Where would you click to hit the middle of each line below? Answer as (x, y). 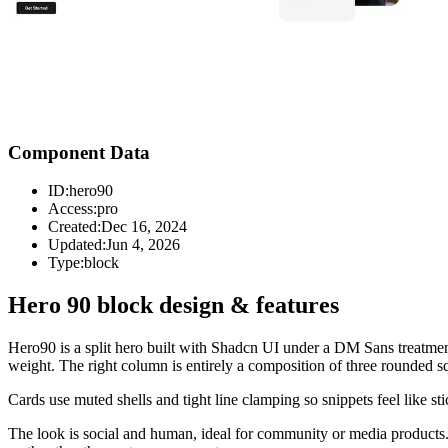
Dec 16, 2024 (144, 227)
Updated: (77, 245)
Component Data (79, 152)
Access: (72, 209)
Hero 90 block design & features (173, 305)
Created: (74, 227)
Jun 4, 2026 (143, 245)
